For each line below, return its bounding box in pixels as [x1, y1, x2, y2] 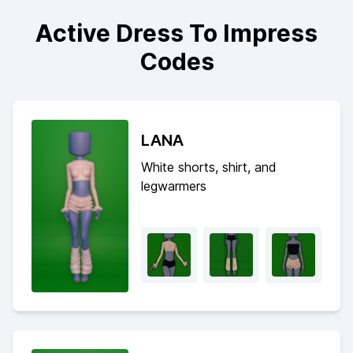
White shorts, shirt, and [140, 158, 277, 175]
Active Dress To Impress [35, 19, 318, 47]
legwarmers [140, 177, 206, 194]
